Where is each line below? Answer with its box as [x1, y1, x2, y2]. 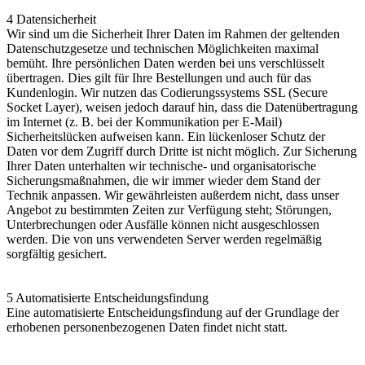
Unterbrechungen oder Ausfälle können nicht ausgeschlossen [7, 217, 319, 231]
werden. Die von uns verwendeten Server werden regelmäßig [7, 231, 322, 246]
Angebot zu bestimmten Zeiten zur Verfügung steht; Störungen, [7, 202, 332, 217]
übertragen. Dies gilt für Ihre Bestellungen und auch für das [7, 70, 311, 85]
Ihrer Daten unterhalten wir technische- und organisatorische [7, 158, 316, 173]
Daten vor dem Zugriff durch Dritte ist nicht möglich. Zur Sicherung [7, 143, 357, 158]
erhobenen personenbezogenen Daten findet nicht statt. [7, 319, 288, 334]
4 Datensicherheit [7, 11, 96, 26]
